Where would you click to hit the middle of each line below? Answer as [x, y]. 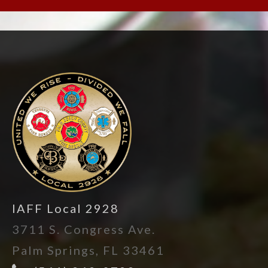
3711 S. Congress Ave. [84, 229]
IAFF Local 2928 [66, 208]
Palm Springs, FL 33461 [88, 250]
